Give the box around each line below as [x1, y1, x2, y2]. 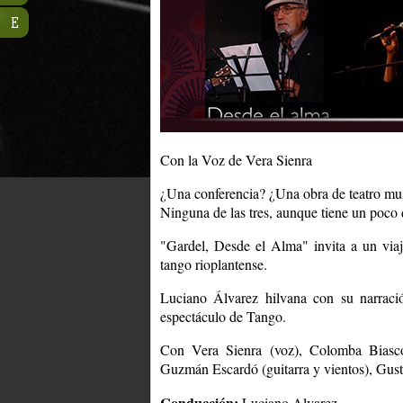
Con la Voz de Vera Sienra [160, 149, 312, 169]
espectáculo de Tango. [160, 306, 286, 326]
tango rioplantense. [160, 254, 267, 273]
